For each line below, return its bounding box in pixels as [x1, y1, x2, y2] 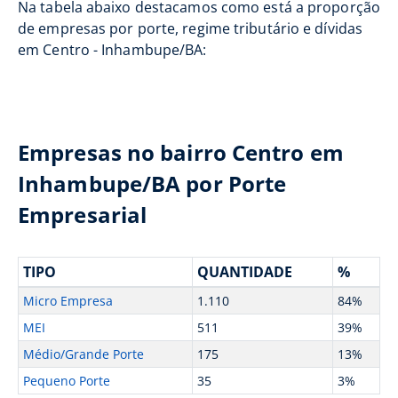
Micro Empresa [22, 292, 113, 309]
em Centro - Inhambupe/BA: [18, 40, 207, 60]
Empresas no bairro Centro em [18, 138, 344, 167]
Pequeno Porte [22, 372, 110, 389]
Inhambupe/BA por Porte [18, 169, 287, 198]
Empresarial [18, 200, 147, 229]
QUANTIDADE [196, 262, 292, 282]
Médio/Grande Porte [22, 346, 144, 362]
